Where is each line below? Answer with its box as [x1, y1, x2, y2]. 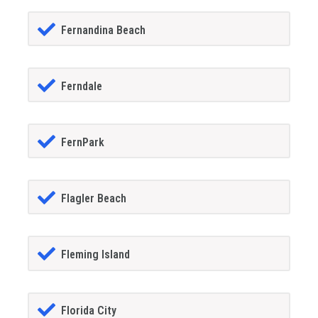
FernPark [60, 135, 104, 149]
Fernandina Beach [60, 23, 146, 37]
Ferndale [60, 79, 102, 93]
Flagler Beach [60, 191, 126, 205]
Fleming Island [60, 247, 130, 261]
